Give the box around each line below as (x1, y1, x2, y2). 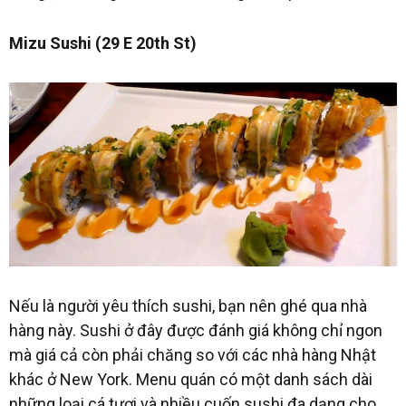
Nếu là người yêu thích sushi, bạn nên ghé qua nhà (9, 295, 367, 315)
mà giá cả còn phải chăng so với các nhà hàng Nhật (9, 344, 376, 364)
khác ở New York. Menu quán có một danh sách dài (9, 369, 372, 389)
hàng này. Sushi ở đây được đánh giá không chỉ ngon (9, 320, 382, 340)
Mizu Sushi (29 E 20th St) (9, 33, 197, 53)
